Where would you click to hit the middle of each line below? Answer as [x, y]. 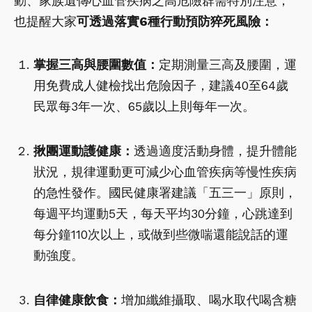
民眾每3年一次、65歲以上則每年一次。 [144, 106]
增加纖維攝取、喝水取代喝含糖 [209, 299]
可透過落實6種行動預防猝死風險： [175, 21]
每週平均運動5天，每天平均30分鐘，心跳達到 [163, 213]
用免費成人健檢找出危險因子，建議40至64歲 [161, 85]
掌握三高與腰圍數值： [96, 64]
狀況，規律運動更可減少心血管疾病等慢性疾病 [165, 171]
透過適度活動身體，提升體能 [215, 150]
